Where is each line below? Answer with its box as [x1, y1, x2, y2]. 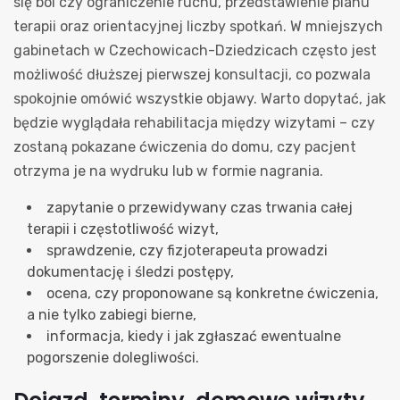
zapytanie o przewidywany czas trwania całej [46, 198, 353, 216]
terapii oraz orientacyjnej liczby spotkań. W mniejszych [13, 17, 383, 35]
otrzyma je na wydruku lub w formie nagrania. [13, 162, 323, 179]
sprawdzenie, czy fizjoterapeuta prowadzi [46, 241, 328, 259]
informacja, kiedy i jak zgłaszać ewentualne [46, 327, 341, 345]
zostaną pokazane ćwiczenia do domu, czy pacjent [13, 137, 356, 155]
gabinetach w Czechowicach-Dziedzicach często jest [13, 41, 377, 59]
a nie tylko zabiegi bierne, [27, 305, 196, 323]
